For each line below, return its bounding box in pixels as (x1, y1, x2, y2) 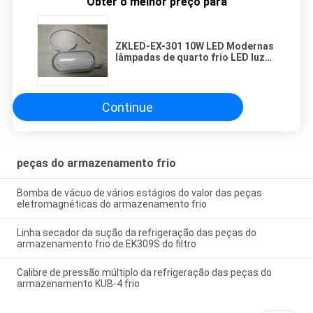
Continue (102, 99, 154, 115)
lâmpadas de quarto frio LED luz (115, 52, 265, 64)
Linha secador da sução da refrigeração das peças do (16, 226, 256, 238)
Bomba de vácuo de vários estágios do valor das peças (16, 187, 262, 199)
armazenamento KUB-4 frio (16, 277, 140, 289)
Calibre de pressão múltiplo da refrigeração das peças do (16, 266, 272, 278)
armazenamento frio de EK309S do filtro (16, 238, 196, 249)
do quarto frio (115, 63, 182, 75)
